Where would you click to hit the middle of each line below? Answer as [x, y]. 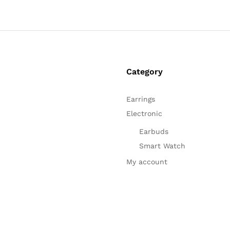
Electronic [144, 113]
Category [144, 71]
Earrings [140, 99]
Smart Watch [162, 146]
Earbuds [154, 131]
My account [147, 161]
